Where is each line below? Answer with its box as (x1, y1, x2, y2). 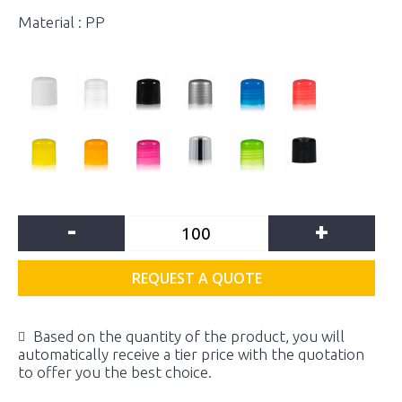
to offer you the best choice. (18, 363, 212, 380)
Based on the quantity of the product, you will (33, 328, 345, 345)
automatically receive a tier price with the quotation (18, 345, 364, 363)
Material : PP (18, 13, 105, 31)
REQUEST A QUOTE (131, 268, 262, 288)
